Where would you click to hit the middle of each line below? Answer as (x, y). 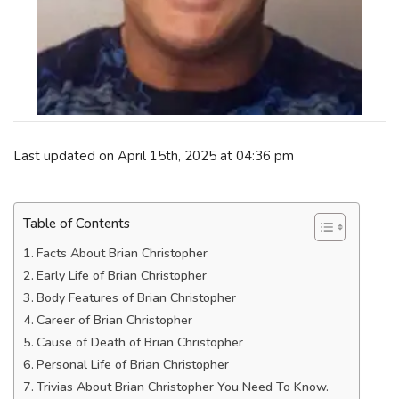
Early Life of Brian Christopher (121, 276)
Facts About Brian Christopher (122, 253)
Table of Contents (77, 224)
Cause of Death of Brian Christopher (139, 342)
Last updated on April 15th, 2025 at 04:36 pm (154, 155)
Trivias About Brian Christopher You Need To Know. (182, 387)
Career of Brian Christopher (114, 320)
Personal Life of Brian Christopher (132, 365)
